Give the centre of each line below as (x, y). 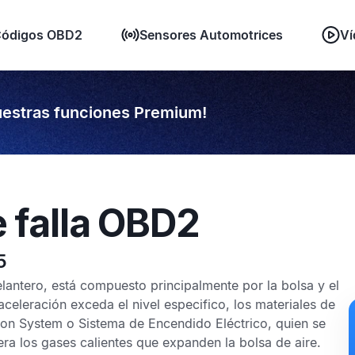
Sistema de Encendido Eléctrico (173, 323)
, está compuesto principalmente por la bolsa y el (191, 285)
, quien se (297, 323)
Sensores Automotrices (211, 35)
